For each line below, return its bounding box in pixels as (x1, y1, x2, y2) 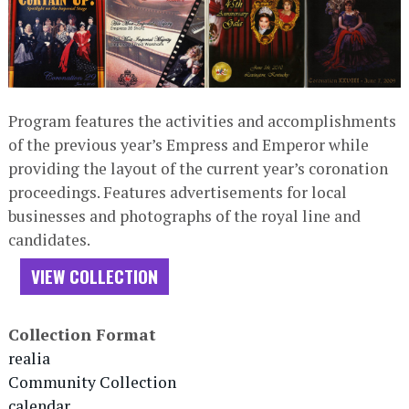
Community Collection (7, 371, 176, 393)
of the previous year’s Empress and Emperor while (7, 133, 369, 155)
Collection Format (7, 323, 156, 345)
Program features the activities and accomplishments (7, 110, 396, 131)
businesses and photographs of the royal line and (7, 204, 361, 226)
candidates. (7, 228, 90, 250)
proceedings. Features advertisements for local (7, 181, 347, 203)
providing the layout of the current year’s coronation (7, 157, 388, 179)
